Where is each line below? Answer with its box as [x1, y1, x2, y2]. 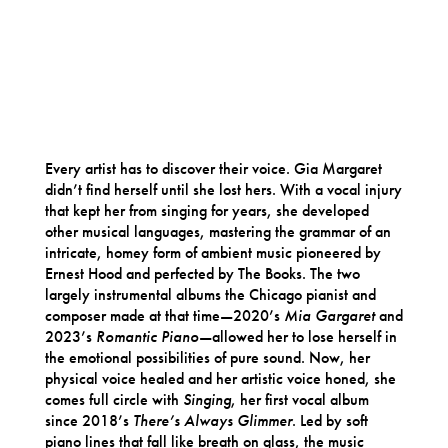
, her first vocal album [230, 388, 369, 410]
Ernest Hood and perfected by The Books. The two [44, 262, 360, 284]
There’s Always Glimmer [132, 409, 292, 431]
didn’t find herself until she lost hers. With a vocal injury [44, 178, 402, 200]
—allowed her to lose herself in [198, 325, 397, 347]
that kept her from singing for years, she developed [44, 199, 369, 221]
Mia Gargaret [283, 304, 375, 326]
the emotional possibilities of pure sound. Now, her [44, 346, 370, 368]
